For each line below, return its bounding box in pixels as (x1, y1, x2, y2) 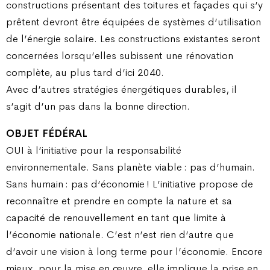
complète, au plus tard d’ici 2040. (6, 65, 164, 79)
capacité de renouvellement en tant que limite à (6, 211, 226, 225)
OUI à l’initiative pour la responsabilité (6, 143, 181, 157)
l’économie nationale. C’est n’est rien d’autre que (6, 228, 234, 242)
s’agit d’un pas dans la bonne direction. (6, 99, 190, 113)
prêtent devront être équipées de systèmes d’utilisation (6, 14, 261, 28)
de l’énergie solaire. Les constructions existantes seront (6, 31, 260, 45)
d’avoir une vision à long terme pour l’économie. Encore (6, 245, 263, 259)
